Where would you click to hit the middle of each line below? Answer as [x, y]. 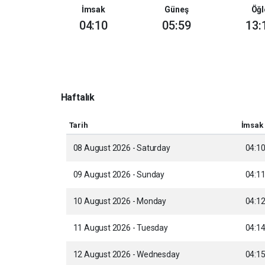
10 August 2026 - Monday [120, 201]
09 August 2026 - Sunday [119, 174]
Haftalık [77, 97]
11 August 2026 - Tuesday [120, 228]
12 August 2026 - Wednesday [126, 254]
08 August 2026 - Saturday [122, 148]
